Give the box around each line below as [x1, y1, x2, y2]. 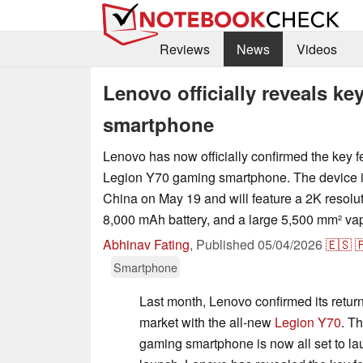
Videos [296, 40, 337, 59]
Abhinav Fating [103, 234, 190, 254]
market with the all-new [139, 312, 275, 331]
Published [196, 234, 258, 254]
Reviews [159, 40, 210, 59]
